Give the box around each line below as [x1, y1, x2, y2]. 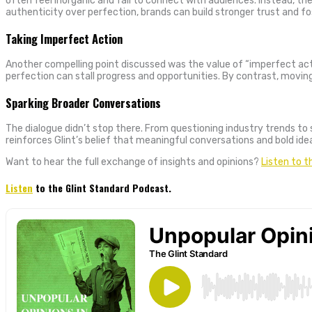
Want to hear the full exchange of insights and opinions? [6, 155, 261, 168]
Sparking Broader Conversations [6, 93, 161, 111]
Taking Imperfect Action [6, 29, 123, 47]
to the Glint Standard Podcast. [33, 180, 171, 196]
